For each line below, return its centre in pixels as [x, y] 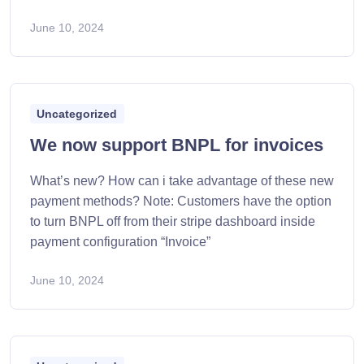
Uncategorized [77, 113]
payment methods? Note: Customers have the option [181, 201]
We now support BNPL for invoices [177, 145]
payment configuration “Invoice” [120, 241]
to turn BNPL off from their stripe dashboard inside [173, 221]
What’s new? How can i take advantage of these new [182, 180]
